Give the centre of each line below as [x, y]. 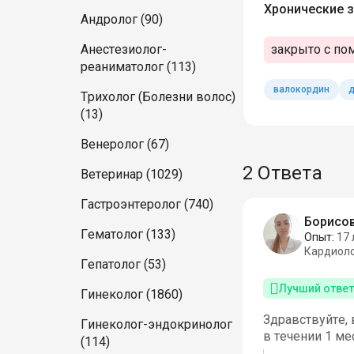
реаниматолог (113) [138, 67]
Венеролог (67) [125, 144]
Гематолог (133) [128, 234]
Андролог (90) [122, 19]
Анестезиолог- [124, 49]
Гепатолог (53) [123, 264]
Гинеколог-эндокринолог [156, 324]
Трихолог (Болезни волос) [158, 97]
